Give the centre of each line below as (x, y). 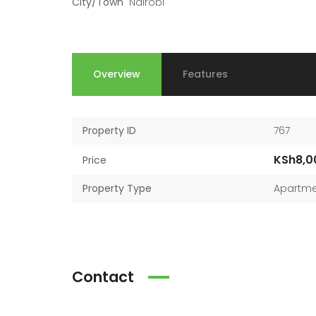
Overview (117, 74)
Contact (103, 277)
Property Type (117, 188)
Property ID (109, 130)
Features (205, 74)
